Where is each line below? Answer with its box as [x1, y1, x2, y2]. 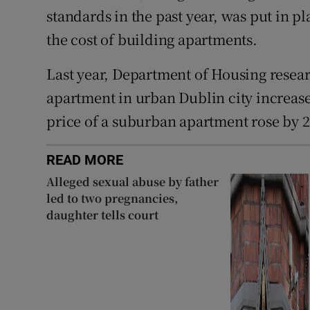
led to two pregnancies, [46, 190, 179, 207]
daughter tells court [46, 207, 159, 224]
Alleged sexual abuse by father [46, 174, 219, 190]
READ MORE [46, 153, 124, 167]
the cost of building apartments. [46, 29, 257, 50]
